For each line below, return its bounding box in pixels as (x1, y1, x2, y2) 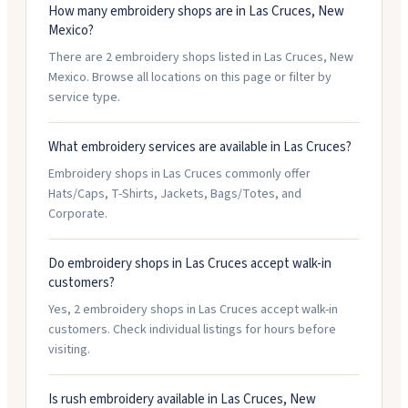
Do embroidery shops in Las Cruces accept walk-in (48, 254, 331, 273)
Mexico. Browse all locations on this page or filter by (48, 68, 331, 87)
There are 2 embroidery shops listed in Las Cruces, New (48, 48, 353, 66)
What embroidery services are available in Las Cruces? (48, 138, 352, 157)
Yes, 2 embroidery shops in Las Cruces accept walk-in (48, 301, 338, 319)
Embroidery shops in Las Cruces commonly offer (48, 165, 311, 183)
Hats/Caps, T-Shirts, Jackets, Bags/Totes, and (48, 185, 301, 203)
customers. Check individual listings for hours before (48, 321, 336, 339)
